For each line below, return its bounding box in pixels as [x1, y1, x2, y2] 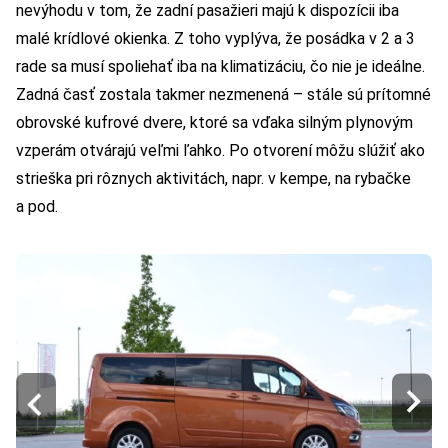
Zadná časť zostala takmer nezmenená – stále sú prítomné [16, 85, 431, 105]
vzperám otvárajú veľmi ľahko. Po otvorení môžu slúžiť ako [16, 141, 425, 161]
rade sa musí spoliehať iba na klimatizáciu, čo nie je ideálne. [16, 57, 425, 77]
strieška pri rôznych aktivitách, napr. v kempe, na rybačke [16, 169, 411, 189]
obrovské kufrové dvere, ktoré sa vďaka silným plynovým [16, 113, 413, 133]
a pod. [16, 197, 58, 217]
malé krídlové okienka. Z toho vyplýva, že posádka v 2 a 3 [16, 29, 415, 49]
